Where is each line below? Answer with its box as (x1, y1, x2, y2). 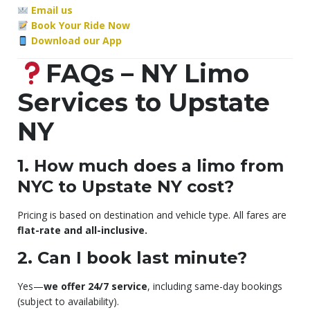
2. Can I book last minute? (17, 248, 247, 268)
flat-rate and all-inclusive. (17, 224, 147, 237)
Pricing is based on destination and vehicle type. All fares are (17, 208, 286, 222)
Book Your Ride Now (30, 19, 130, 33)
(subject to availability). (17, 295, 119, 309)
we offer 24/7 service (44, 280, 147, 293)
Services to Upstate (17, 87, 270, 118)
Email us (30, 3, 73, 17)
